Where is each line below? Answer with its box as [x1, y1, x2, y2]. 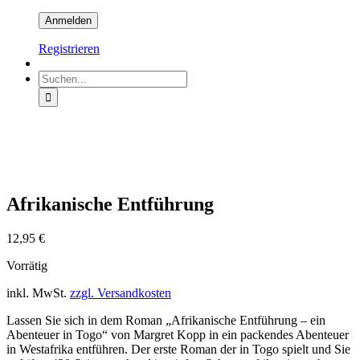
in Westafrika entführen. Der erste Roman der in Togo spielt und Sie [6, 342, 350, 357]
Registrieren [39, 42, 100, 56]
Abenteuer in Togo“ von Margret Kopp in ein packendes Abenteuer [6, 328, 349, 342]
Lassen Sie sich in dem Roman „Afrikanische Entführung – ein [6, 313, 325, 328]
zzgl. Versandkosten [70, 286, 171, 301]
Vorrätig [6, 259, 47, 273]
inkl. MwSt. [6, 286, 67, 301]
